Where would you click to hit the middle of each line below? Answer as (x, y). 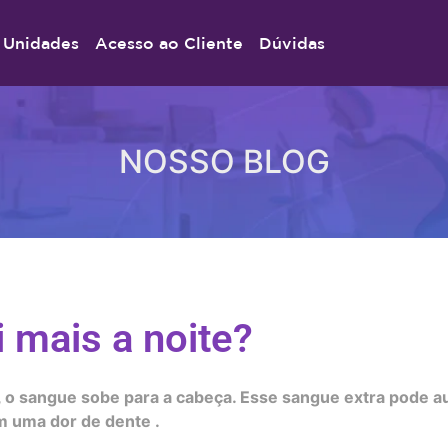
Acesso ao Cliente (169, 43)
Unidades (41, 43)
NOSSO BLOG (224, 161)
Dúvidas (292, 43)
